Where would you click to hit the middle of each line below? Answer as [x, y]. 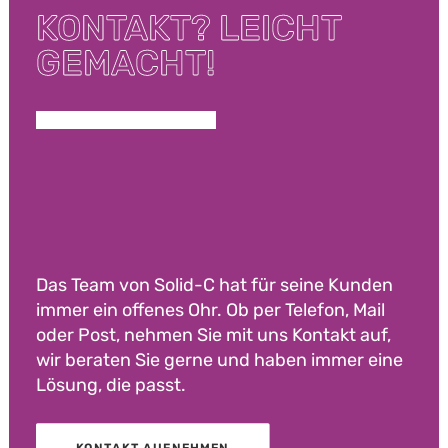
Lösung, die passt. [111, 385]
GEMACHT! [125, 63]
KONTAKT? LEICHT [188, 28]
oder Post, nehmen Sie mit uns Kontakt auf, [213, 335]
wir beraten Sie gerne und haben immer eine [219, 360]
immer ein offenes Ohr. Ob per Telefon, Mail [210, 310]
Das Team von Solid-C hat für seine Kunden [214, 285]
